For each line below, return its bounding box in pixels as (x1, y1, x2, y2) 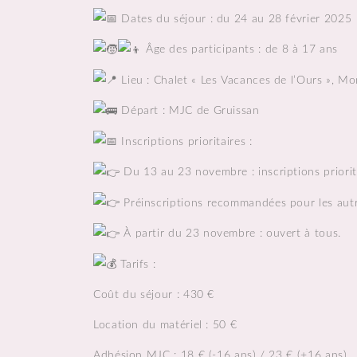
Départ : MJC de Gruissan (117, 105, 260, 117)
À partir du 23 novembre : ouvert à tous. (120, 228, 341, 240)
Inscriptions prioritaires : (117, 135, 253, 147)
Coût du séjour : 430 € (93, 289, 215, 301)
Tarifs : (116, 258, 156, 270)
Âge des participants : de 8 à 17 (142, 44, 320, 56)
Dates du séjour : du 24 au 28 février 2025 (117, 13, 352, 25)
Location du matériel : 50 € (93, 320, 237, 331)
